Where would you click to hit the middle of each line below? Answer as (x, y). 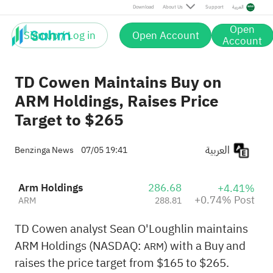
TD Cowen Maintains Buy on (118, 83)
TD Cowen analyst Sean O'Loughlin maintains (131, 229)
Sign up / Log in (60, 35)
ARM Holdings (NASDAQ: (79, 246)
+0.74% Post (224, 200)
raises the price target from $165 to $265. (122, 263)
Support (214, 7)
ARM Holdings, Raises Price (116, 101)
